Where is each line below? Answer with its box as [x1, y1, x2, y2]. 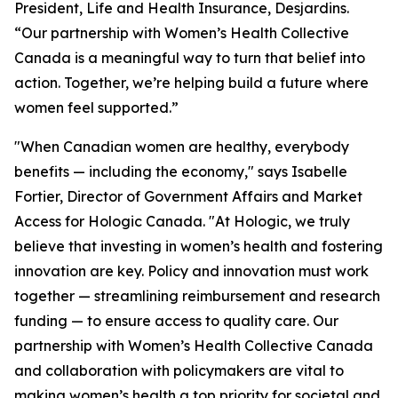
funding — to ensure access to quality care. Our [14, 312, 338, 330]
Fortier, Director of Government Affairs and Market [14, 187, 362, 205]
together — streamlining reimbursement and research [14, 287, 380, 305]
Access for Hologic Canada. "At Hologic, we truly [14, 212, 350, 230]
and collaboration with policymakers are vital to [14, 362, 344, 379]
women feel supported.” [14, 99, 179, 116]
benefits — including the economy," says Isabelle [14, 163, 347, 180]
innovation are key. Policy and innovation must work [14, 262, 369, 280]
